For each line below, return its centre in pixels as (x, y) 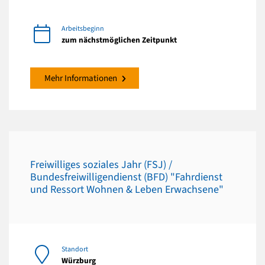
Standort (75, 249)
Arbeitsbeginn (83, 28)
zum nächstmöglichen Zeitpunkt (119, 40)
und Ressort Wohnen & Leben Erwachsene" (127, 190)
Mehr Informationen (81, 78)
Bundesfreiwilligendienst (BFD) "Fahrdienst (126, 177)
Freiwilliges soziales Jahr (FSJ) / (101, 165)
